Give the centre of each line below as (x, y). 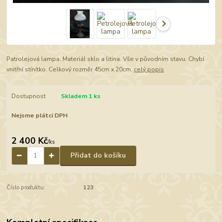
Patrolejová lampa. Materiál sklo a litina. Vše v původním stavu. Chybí (106, 59)
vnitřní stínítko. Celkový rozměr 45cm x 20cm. (70, 69)
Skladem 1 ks (81, 96)
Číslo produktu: (26, 187)
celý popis (149, 69)
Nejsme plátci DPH (39, 116)
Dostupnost (28, 96)
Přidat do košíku (98, 156)
